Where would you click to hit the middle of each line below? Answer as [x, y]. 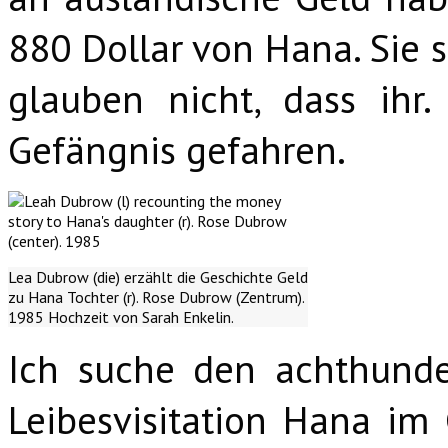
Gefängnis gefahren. [177, 149]
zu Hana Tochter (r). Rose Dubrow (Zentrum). [156, 296]
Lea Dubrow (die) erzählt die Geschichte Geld [158, 276]
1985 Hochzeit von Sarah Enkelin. [121, 316]
